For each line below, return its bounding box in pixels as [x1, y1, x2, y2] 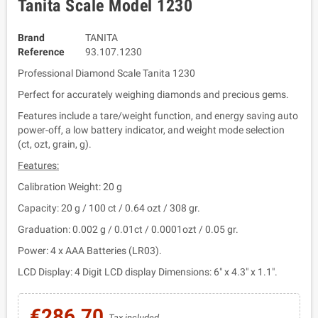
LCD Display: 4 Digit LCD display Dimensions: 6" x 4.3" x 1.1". [18, 266, 278, 278]
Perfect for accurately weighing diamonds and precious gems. [18, 89, 291, 101]
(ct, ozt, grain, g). [18, 138, 92, 150]
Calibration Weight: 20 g [18, 181, 122, 193]
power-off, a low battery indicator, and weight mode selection [18, 124, 285, 136]
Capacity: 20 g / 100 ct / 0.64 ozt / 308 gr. [18, 202, 200, 214]
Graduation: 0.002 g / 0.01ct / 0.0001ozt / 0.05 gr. [18, 224, 238, 236]
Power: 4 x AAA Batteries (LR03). [18, 245, 162, 257]
